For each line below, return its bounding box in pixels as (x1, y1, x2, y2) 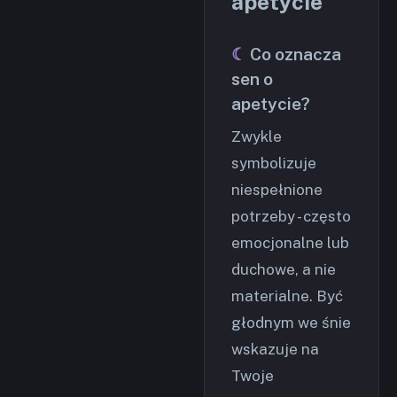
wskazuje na (231, 340, 319, 359)
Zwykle (231, 128, 282, 146)
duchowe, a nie (231, 261, 336, 279)
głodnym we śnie (231, 314, 351, 332)
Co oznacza (250, 44, 341, 65)
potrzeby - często (231, 207, 351, 226)
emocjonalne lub (231, 234, 349, 253)
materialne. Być (231, 287, 343, 306)
